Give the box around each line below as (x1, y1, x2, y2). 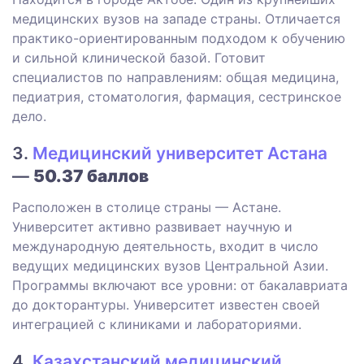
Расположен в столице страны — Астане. (12, 199, 281, 216)
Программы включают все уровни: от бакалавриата (12, 277, 348, 294)
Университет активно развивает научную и (12, 219, 292, 236)
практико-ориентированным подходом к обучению (12, 30, 345, 47)
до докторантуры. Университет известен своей (12, 297, 320, 314)
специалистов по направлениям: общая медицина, (12, 69, 339, 86)
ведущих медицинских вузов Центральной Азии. (12, 258, 328, 275)
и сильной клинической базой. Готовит (12, 50, 266, 67)
